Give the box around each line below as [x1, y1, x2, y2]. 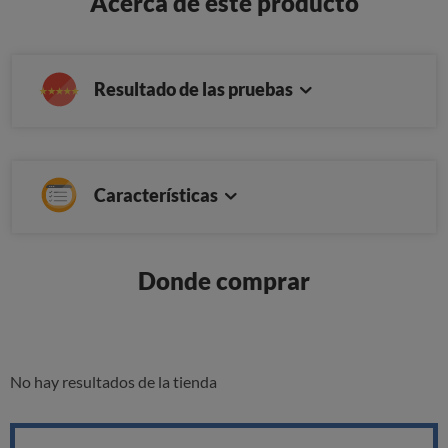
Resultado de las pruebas [94, 78, 296, 101]
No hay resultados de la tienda [10, 372, 217, 392]
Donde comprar [138, 266, 310, 296]
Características [94, 184, 221, 207]
